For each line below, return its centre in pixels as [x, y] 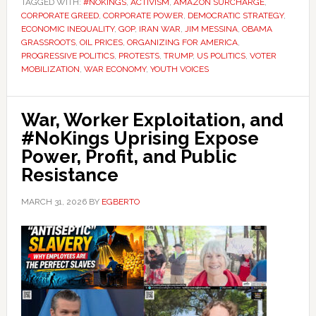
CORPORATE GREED [60, 16]
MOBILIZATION [50, 69]
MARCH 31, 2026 [54, 202]
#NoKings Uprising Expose [140, 138]
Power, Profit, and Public [129, 157]
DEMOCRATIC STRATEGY [235, 16]
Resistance [69, 175]
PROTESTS [139, 56]
